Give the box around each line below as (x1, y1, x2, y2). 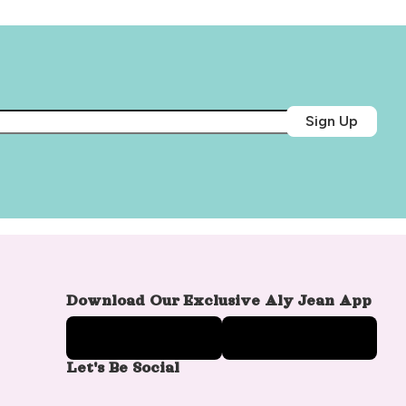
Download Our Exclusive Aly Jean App (66, 292, 372, 309)
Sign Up (305, 112, 358, 130)
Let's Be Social (66, 359, 180, 376)
